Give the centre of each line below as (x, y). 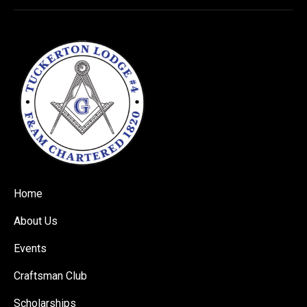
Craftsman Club (50, 275)
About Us (36, 221)
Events (30, 248)
